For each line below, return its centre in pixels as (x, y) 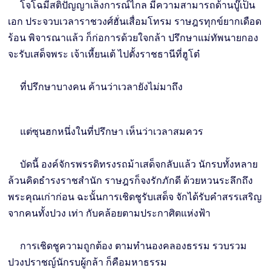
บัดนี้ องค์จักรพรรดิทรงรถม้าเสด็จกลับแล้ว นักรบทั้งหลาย (133, 165)
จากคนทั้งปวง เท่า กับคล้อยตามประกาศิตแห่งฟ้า (109, 214)
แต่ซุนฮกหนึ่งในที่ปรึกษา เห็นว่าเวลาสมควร (106, 132)
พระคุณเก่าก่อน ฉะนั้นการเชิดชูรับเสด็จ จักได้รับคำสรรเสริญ (135, 197)
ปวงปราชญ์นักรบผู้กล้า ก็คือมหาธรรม (88, 263)
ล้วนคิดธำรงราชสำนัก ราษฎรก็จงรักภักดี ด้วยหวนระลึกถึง (131, 181)
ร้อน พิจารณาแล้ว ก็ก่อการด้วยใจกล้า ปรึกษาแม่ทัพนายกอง (133, 38)
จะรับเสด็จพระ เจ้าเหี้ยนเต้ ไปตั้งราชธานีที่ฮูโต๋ (104, 54)
